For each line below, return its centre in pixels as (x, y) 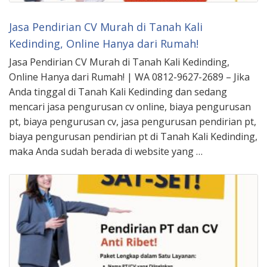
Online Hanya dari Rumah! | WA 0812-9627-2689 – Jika (129, 77)
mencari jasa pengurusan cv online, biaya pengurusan (130, 106)
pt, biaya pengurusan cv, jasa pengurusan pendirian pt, (133, 121)
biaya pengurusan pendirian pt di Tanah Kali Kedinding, (133, 136)
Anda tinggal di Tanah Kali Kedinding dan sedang (118, 91)
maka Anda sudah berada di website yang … (106, 151)
